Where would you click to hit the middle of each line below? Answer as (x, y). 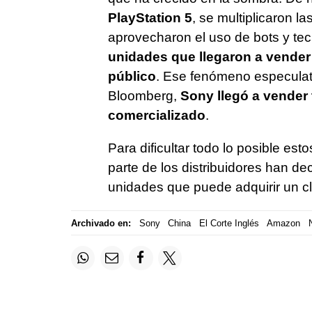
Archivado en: (101, 223)
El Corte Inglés (229, 223)
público (132, 77)
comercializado (156, 116)
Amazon (283, 223)
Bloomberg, (144, 96)
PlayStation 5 (150, 18)
